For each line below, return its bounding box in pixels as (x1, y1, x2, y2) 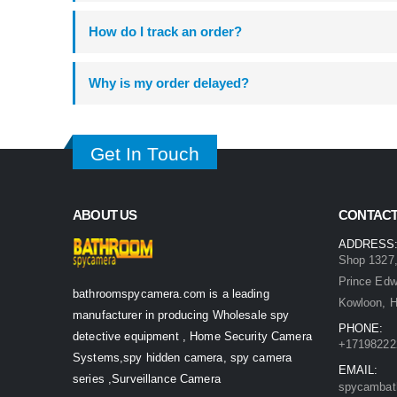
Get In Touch (90, 144, 199, 165)
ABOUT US (73, 207, 137, 223)
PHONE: (339, 322, 384, 336)
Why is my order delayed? (89, 75, 249, 91)
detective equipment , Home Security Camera (73, 330, 312, 344)
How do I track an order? (89, 24, 242, 40)
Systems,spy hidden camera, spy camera (73, 351, 292, 365)
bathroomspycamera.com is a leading (73, 287, 269, 301)
